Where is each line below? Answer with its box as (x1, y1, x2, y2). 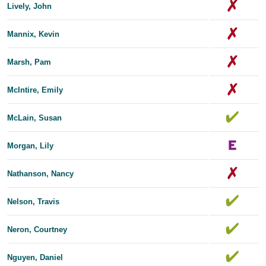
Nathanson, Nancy (7, 169, 74, 178)
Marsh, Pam (7, 57, 51, 66)
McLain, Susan (7, 113, 62, 122)
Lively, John (7, 1, 52, 11)
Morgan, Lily (7, 141, 53, 150)
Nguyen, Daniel (7, 252, 63, 262)
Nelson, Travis (7, 197, 59, 206)
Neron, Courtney (7, 224, 67, 234)
